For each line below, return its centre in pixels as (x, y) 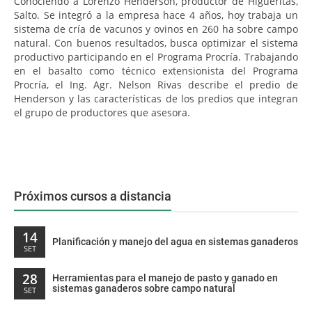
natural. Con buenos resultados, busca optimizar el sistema (156, 43)
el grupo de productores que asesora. (102, 112)
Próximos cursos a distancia (93, 196)
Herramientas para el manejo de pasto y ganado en (165, 278)
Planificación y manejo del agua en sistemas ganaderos (175, 242)
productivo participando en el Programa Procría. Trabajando (156, 57)
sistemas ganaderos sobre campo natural (144, 288)
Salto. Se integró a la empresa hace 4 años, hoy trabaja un (156, 15)
